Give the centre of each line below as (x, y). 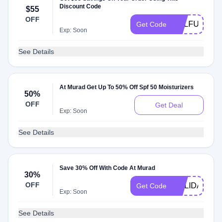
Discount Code (81, 6)
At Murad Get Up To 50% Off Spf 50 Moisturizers (127, 87)
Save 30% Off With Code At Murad (108, 168)
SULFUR (189, 24)
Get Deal (169, 105)
